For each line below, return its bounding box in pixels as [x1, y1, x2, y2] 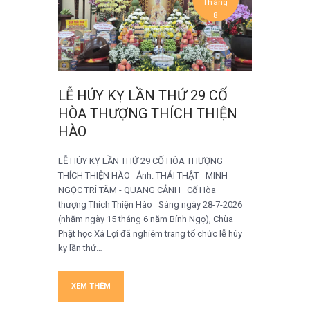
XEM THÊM [71, 282, 111, 291]
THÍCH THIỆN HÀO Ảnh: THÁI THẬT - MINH [58, 170, 228, 181]
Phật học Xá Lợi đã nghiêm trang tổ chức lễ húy [58, 228, 242, 239]
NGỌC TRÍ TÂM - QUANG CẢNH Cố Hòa [58, 185, 216, 196]
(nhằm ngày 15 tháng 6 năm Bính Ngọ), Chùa [58, 214, 233, 225]
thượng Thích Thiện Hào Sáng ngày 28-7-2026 [58, 199, 242, 210]
